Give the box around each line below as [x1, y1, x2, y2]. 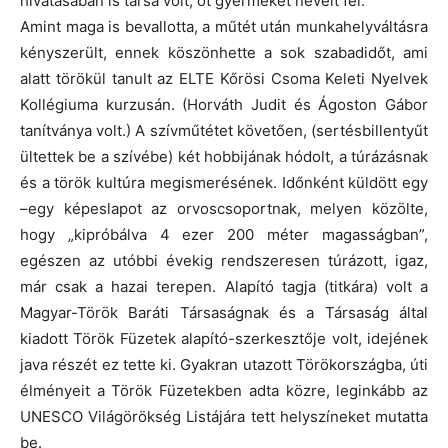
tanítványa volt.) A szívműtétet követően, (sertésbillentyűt [20, 120, 428, 140]
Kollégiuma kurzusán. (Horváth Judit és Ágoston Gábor [20, 94, 428, 114]
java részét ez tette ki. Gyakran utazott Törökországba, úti [20, 354, 428, 374]
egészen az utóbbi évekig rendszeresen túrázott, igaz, [20, 250, 428, 270]
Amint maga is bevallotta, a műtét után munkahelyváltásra [20, 16, 428, 36]
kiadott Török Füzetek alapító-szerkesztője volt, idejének [20, 328, 428, 348]
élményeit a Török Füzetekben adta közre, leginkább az [20, 380, 428, 400]
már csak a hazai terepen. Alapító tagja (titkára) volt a [20, 276, 428, 296]
